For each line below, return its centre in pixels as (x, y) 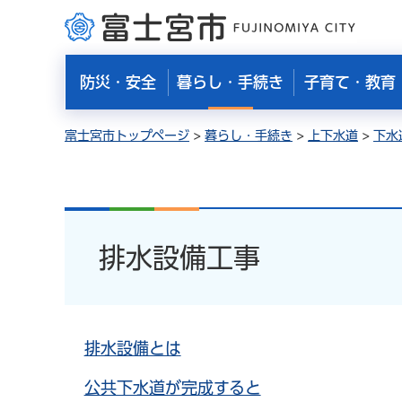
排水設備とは (132, 348)
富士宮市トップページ (127, 135)
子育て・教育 (350, 82)
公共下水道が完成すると (172, 388)
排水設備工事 (179, 258)
